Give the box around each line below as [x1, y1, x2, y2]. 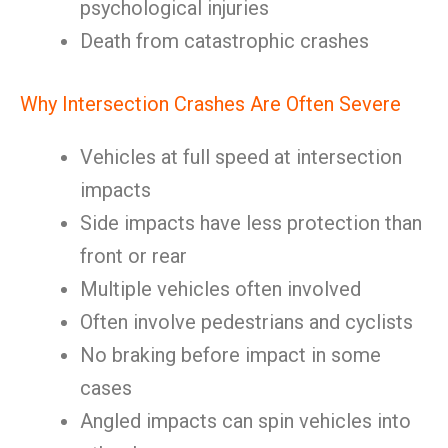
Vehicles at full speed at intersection [80, 145, 402, 169]
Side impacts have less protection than [80, 211, 422, 235]
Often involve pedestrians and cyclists [80, 310, 413, 334]
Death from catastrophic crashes [80, 29, 369, 53]
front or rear [80, 244, 187, 268]
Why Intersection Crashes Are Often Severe [20, 92, 401, 116]
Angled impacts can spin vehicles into [80, 409, 411, 433]
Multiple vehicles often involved [80, 277, 361, 301]
